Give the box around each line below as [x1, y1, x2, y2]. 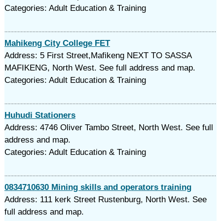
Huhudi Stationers [4, 110, 75, 120]
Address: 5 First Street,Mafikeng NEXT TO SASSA [4, 51, 191, 60]
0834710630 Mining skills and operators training [4, 183, 191, 192]
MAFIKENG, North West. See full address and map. [4, 63, 195, 73]
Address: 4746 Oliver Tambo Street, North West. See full [4, 123, 213, 132]
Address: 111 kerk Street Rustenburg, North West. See [4, 195, 207, 204]
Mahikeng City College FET [4, 38, 110, 48]
